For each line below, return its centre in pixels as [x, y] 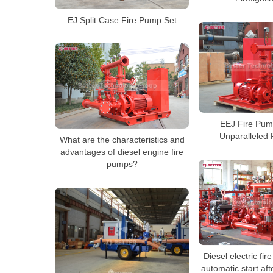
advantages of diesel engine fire [122, 152]
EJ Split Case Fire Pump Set [122, 20]
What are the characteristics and [122, 140]
